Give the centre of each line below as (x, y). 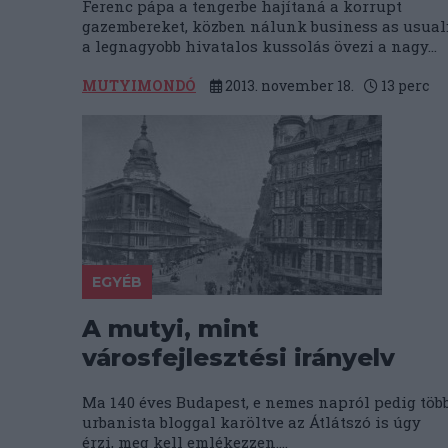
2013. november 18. (288, 85)
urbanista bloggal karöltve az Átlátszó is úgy (251, 422)
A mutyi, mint (170, 328)
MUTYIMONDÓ (139, 85)
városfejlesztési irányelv (238, 357)
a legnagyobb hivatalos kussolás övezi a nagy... (259, 46)
